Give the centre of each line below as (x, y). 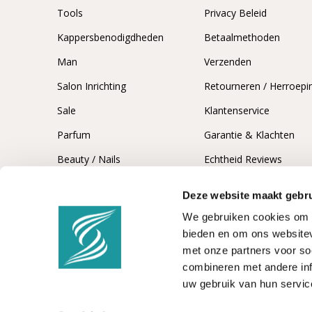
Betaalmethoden (242, 37)
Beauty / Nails (89, 159)
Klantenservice (237, 110)
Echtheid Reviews (243, 159)
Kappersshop (129, 290)
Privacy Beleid (236, 13)
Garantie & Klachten (250, 134)
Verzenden (228, 61)
